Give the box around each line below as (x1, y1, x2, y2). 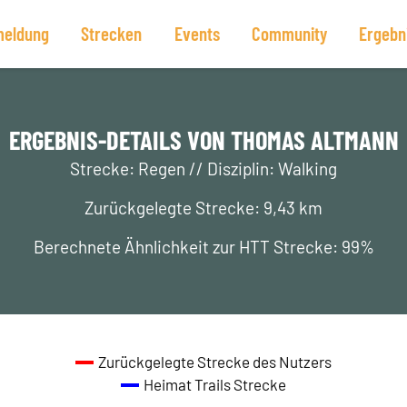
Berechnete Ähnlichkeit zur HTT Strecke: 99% (33, 236, 374, 257)
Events (174, 22, 220, 45)
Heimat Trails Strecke (144, 375, 286, 393)
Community (251, 22, 327, 45)
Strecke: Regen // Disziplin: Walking (70, 158, 337, 179)
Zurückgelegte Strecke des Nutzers (98, 352, 332, 371)
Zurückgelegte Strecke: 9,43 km (84, 197, 323, 218)
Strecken (81, 22, 143, 45)
